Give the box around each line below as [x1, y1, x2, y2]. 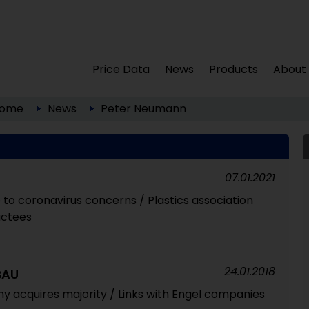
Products [209, 61, 259, 77]
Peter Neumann [100, 101, 186, 117]
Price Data [92, 61, 150, 77]
